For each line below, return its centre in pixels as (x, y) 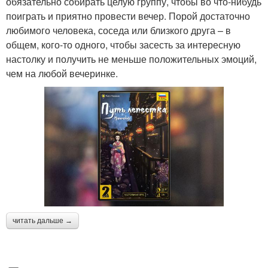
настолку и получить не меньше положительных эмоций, (131, 59)
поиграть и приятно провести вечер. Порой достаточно (128, 16)
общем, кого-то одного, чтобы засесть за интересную (123, 44)
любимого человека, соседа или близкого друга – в (118, 30)
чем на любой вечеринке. (62, 73)
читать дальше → (42, 220)
